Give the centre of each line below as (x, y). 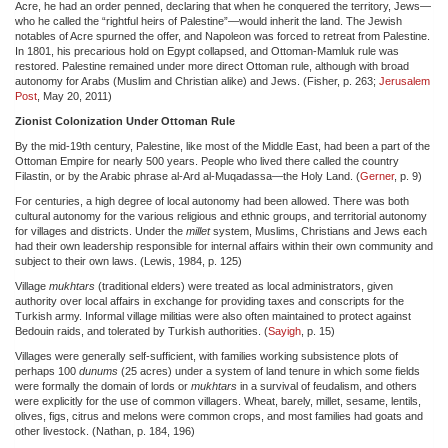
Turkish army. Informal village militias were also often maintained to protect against (213, 315)
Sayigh (284, 330)
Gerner (377, 175)
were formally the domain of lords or (103, 385)
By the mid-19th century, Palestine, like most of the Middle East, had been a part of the (222, 145)
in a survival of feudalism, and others (327, 385)
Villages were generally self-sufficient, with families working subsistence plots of (206, 355)
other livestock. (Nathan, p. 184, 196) (105, 430)
